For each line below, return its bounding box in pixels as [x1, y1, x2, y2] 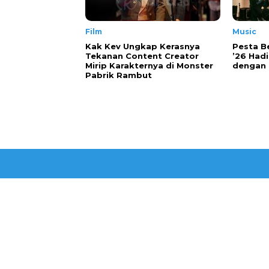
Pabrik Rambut [85, 70, 152, 80]
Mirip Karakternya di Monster [85, 61, 213, 70]
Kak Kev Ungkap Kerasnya [85, 41, 200, 51]
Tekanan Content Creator [85, 51, 199, 61]
